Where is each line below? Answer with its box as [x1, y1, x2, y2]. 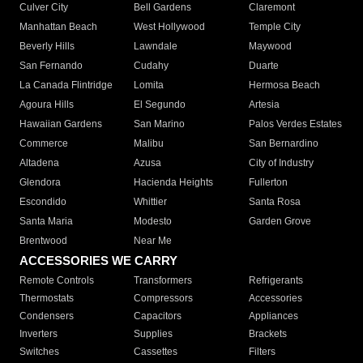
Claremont [248, 2, 295, 14]
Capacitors [134, 310, 182, 322]
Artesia [248, 99, 280, 111]
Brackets [248, 328, 287, 340]
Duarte [248, 60, 279, 72]
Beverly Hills [19, 41, 75, 53]
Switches [19, 346, 59, 358]
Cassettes [134, 346, 178, 358]
